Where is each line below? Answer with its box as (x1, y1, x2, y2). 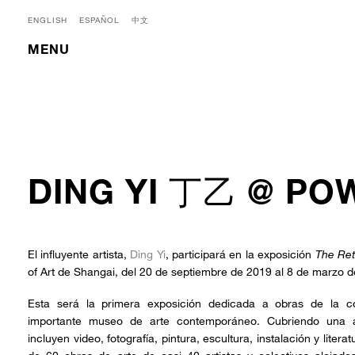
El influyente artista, (28, 247, 127, 261)
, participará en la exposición (165, 247, 315, 261)
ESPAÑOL (79, 15, 120, 25)
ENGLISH (28, 15, 67, 25)
